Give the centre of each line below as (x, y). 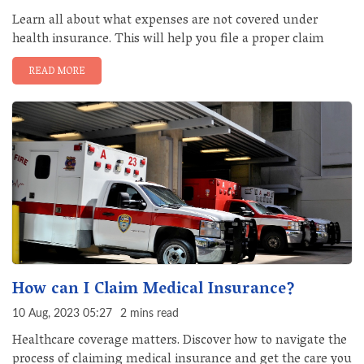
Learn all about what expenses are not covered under (165, 21)
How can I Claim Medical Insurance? (154, 290)
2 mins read (149, 314)
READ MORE (57, 72)
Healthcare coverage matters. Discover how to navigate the (180, 341)
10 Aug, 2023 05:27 (62, 314)
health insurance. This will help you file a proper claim (168, 40)
